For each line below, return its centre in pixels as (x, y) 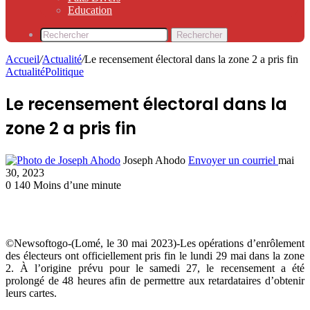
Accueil (22, 59)
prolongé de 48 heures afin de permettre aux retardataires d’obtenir (155, 280)
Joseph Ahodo (154, 160)
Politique (64, 72)
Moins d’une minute (77, 185)
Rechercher (199, 35)
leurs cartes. (31, 293)
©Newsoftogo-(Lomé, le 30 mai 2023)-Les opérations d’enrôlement (155, 243)
